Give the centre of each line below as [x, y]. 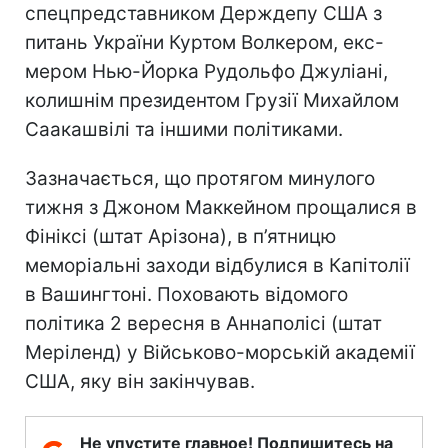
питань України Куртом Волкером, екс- [204, 42]
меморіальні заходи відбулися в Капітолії [217, 265]
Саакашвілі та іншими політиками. [184, 129]
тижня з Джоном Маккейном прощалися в [221, 207]
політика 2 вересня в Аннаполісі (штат [203, 323]
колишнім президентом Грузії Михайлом [212, 100]
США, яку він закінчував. [140, 381]
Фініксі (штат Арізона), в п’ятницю [180, 236]
